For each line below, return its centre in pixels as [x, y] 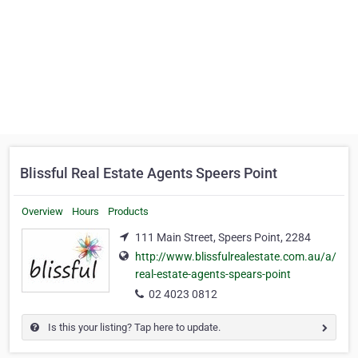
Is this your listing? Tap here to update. [133, 328]
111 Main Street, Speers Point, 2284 [223, 237]
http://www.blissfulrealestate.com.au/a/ [236, 257]
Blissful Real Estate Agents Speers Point [149, 173]
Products [128, 211]
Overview [42, 211]
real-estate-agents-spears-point [213, 274]
